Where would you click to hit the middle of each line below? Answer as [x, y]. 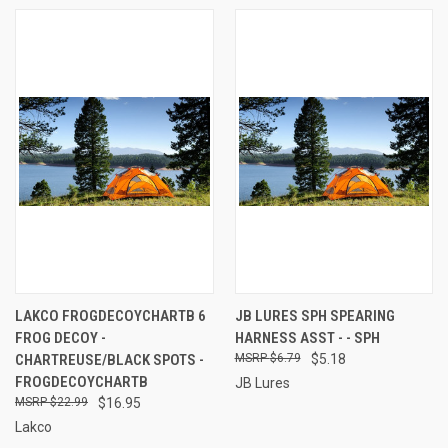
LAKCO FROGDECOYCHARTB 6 [110, 315]
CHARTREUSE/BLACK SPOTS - [109, 359]
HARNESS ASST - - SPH [307, 337]
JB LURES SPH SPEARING [314, 315]
